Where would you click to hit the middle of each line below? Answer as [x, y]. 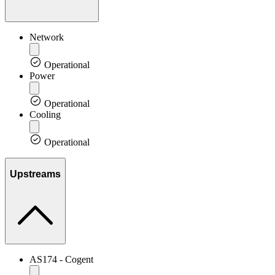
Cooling [45, 114]
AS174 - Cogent [61, 259]
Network [47, 37]
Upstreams [35, 174]
